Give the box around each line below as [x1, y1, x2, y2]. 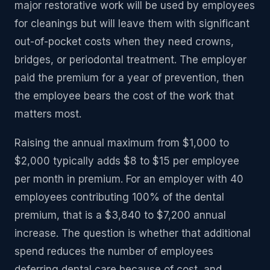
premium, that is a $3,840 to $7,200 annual [14, 209, 226, 222]
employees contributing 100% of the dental [14, 191, 224, 204]
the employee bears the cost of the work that [14, 90, 234, 102]
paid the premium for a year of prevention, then [14, 72, 244, 84]
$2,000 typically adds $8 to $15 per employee [14, 155, 239, 168]
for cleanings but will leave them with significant [14, 17, 250, 30]
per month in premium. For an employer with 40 [14, 173, 243, 186]
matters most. [14, 108, 81, 121]
